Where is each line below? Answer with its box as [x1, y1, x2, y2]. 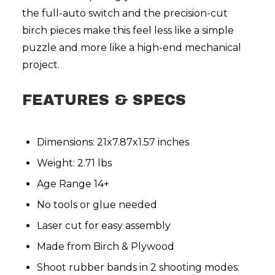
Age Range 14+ [37, 178, 109, 190]
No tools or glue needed [37, 199, 157, 211]
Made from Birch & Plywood [37, 241, 174, 253]
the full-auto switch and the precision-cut [22, 7, 228, 20]
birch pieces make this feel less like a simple [22, 25, 234, 37]
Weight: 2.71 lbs [37, 157, 112, 169]
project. [22, 59, 60, 71]
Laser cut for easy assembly [37, 220, 171, 232]
